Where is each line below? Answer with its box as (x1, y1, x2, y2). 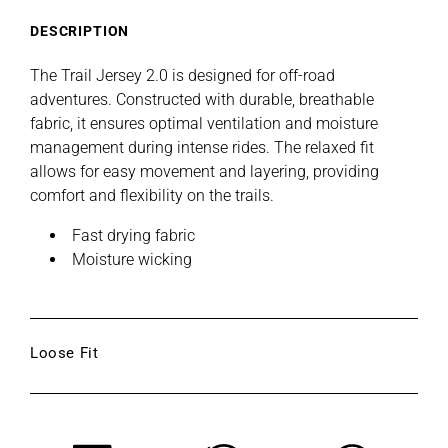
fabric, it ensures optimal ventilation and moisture (30, 113, 378, 133)
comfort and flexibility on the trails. (30, 185, 274, 205)
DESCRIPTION (30, 22, 130, 39)
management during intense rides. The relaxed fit (30, 137, 374, 157)
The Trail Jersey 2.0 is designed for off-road (30, 65, 335, 85)
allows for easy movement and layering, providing (30, 161, 379, 181)
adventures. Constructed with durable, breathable (30, 89, 374, 109)
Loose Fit (30, 343, 99, 362)
